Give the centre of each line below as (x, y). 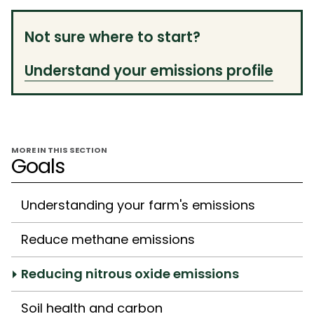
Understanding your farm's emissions (138, 205)
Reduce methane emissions (108, 239)
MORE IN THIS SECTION (59, 150)
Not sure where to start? (112, 37)
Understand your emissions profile (149, 70)
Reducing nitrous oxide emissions (130, 273)
